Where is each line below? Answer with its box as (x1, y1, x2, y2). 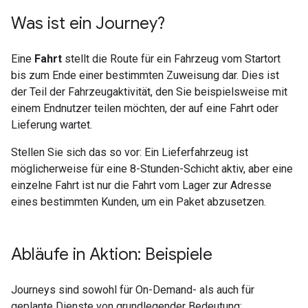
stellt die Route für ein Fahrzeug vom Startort (62, 52, 280, 65)
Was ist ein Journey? (11, 13, 165, 34)
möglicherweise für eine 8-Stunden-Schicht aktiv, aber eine (11, 162, 293, 175)
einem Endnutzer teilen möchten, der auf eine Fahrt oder (11, 102, 278, 115)
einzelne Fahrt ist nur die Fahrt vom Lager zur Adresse (11, 179, 272, 192)
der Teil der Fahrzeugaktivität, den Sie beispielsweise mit (11, 85, 287, 98)
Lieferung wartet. (11, 118, 92, 131)
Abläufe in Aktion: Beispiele (11, 244, 212, 265)
